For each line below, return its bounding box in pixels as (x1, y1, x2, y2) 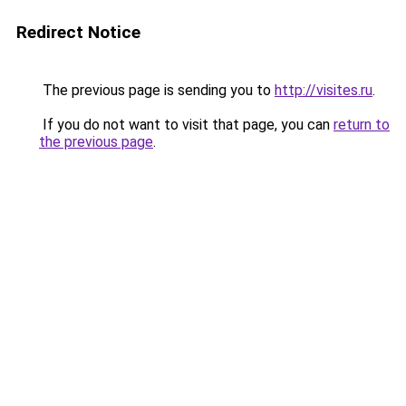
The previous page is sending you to (39, 82, 275, 99)
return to (333, 116, 390, 133)
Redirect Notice (16, 22, 140, 43)
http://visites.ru (275, 82, 372, 99)
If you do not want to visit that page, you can (39, 116, 333, 133)
